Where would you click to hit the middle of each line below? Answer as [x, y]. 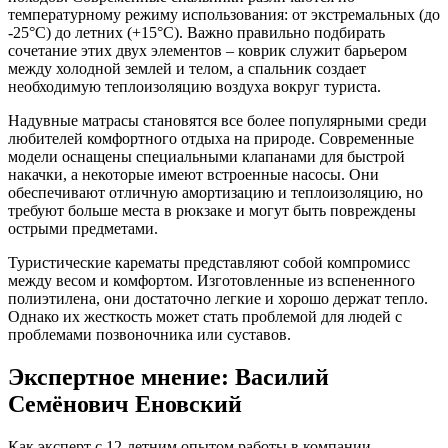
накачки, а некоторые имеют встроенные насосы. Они [193, 175]
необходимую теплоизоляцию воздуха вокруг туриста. [194, 87]
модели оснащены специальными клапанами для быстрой [206, 157]
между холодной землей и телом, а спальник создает [187, 69]
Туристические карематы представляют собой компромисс [209, 263]
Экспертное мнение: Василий [168, 377]
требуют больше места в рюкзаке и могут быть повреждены [212, 211]
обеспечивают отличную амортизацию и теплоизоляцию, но [215, 193]
